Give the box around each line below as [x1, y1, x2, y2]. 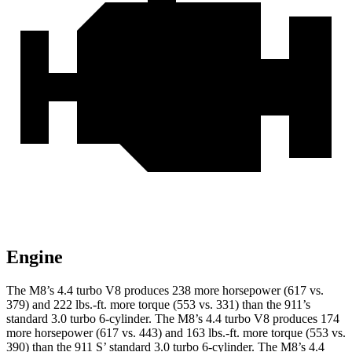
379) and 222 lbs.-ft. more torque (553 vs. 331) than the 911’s [6, 298, 310, 312]
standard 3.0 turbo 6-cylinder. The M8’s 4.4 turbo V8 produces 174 [6, 312, 339, 326]
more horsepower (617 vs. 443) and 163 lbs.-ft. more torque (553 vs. [6, 326, 346, 340]
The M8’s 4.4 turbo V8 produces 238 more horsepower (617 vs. [6, 284, 324, 298]
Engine [6, 247, 63, 268]
